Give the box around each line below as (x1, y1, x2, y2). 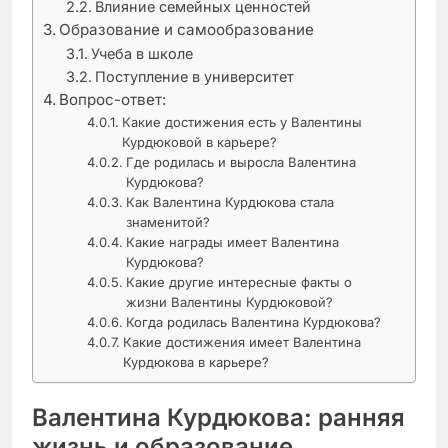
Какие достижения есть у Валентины (122, 113, 363, 130)
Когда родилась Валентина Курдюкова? (126, 313, 382, 330)
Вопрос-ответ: (59, 89, 167, 109)
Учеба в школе (90, 44, 193, 62)
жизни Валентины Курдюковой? (126, 293, 334, 310)
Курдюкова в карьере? (123, 353, 270, 370)
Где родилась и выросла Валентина (126, 153, 357, 170)
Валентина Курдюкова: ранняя (32, 402, 405, 432)
